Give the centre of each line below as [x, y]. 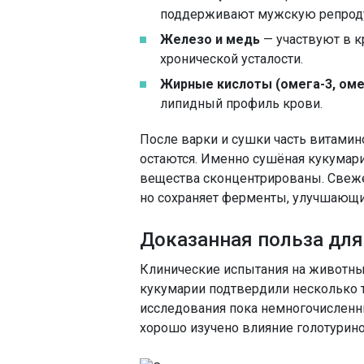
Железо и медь [210, 39]
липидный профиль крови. [241, 104]
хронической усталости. [232, 59]
